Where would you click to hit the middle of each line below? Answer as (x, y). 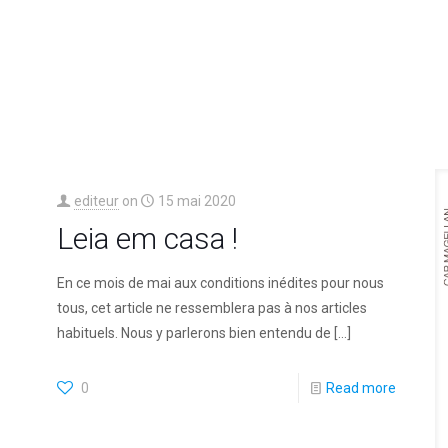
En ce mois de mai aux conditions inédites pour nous (220, 282)
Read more (361, 387)
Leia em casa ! (147, 238)
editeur (96, 200)
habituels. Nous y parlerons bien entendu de (193, 332)
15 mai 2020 (196, 200)
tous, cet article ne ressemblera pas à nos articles (211, 307)
